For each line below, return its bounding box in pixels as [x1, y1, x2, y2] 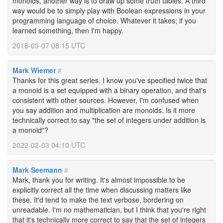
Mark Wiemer [12, 65, 56, 75]
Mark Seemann [12, 165, 62, 175]
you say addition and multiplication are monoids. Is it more [12, 105, 195, 115]
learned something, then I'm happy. [12, 25, 123, 35]
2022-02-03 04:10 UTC [12, 140, 85, 150]
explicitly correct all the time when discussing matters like [12, 185, 191, 195]
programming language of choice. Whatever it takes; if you [12, 15, 196, 25]
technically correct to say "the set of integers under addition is [12, 115, 206, 125]
